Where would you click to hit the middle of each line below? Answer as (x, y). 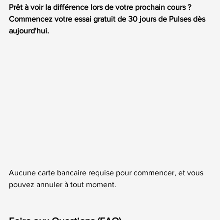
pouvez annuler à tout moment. (63, 184)
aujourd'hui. (29, 30)
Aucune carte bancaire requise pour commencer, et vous (107, 172)
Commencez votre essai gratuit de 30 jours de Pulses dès (108, 19)
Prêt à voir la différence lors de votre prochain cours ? (101, 7)
